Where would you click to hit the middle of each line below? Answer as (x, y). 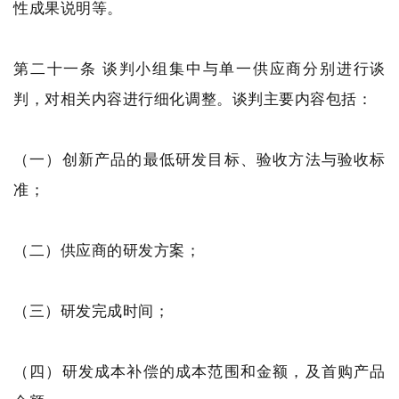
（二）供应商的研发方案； (107, 250)
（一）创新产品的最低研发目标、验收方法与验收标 (199, 159)
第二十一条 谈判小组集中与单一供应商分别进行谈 (199, 68)
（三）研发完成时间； (92, 310)
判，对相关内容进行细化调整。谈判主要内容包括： (193, 98)
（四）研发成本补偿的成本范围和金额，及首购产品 (199, 371)
